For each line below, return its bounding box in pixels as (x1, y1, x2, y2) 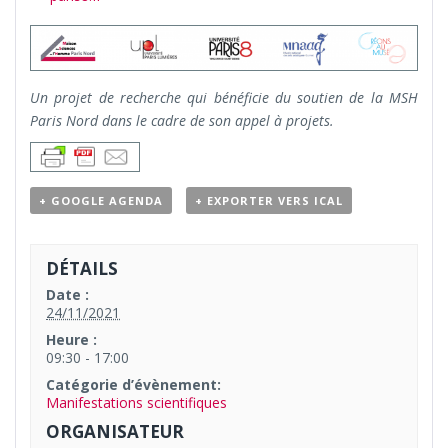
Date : (46, 285, 90, 305)
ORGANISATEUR (46, 420, 185, 444)
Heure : (46, 330, 98, 350)
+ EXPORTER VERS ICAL (194, 192, 343, 208)
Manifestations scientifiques (46, 393, 228, 413)
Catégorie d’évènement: (46, 375, 222, 395)
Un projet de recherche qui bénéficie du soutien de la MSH (30, 87, 418, 107)
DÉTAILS (46, 257, 119, 281)
